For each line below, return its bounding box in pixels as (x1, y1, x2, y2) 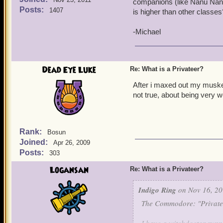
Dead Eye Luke (42, 64, 96, 76)
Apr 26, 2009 (53, 139, 90, 146)
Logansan (50, 164, 89, 176)
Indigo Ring (138, 185, 176, 195)
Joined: (19, 138, 50, 146)
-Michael (133, 27, 161, 36)
